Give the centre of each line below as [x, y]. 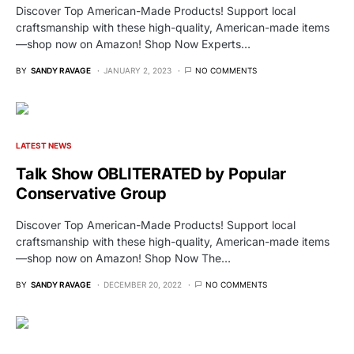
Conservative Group [91, 193]
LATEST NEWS [44, 145]
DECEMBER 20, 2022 [143, 284]
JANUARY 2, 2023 [137, 70]
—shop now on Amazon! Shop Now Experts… [133, 43]
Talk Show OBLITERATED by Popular [151, 173]
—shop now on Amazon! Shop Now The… [123, 258]
